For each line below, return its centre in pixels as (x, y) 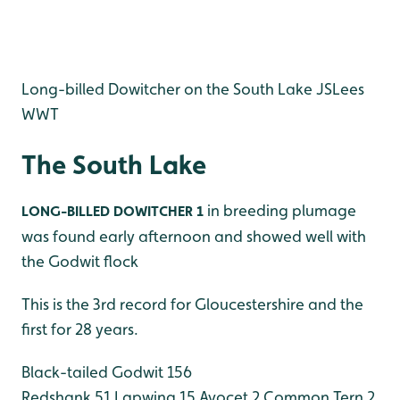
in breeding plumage (280, 210)
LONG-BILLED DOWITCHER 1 (112, 211)
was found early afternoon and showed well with (194, 236)
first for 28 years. (80, 329)
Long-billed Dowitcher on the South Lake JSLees (193, 89)
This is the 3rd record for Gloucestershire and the (192, 304)
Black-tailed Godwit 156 (107, 372)
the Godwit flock (80, 261)
